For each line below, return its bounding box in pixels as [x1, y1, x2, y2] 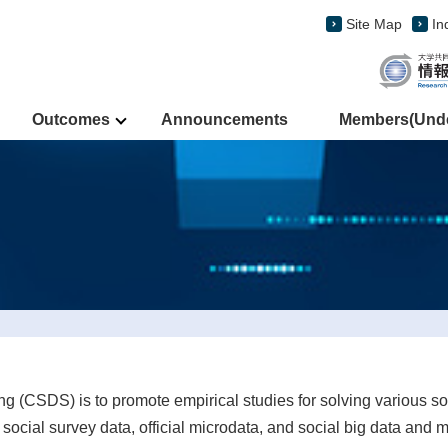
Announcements [161, 111, 288, 128]
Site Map [346, 16, 402, 32]
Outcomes [32, 111, 110, 128]
